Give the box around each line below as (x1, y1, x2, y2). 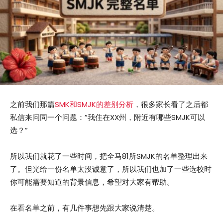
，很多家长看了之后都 (133, 99, 208, 110)
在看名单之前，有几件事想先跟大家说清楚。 (10, 203, 159, 214)
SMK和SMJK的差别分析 (55, 99, 133, 110)
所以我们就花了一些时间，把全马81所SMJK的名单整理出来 (10, 151, 208, 162)
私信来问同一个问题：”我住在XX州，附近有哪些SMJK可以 (10, 112, 205, 123)
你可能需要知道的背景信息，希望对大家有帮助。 (10, 177, 174, 188)
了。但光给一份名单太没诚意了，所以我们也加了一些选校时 (10, 164, 212, 175)
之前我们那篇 (10, 99, 55, 110)
